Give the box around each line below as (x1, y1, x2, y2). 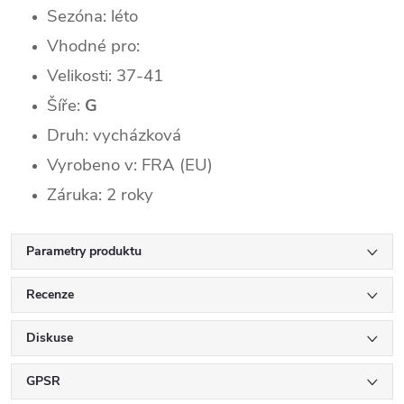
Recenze (26, 285, 74, 303)
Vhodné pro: (47, 33, 140, 58)
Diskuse (26, 328, 73, 346)
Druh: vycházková (47, 123, 181, 147)
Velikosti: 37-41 (47, 63, 163, 87)
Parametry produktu (26, 242, 142, 260)
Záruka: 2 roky (47, 182, 153, 207)
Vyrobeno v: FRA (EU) (47, 152, 213, 177)
